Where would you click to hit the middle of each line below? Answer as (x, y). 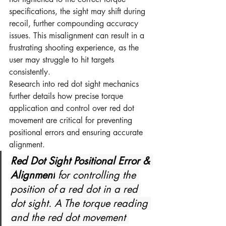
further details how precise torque (67, 96)
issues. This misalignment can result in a (78, 36)
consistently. (30, 72)
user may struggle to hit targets (63, 60)
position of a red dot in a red (76, 189)
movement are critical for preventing (72, 121)
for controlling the (97, 175)
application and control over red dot (73, 108)
